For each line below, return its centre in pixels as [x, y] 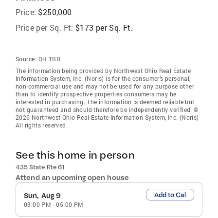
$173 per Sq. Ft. [104, 28]
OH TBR [49, 59]
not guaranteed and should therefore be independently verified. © [107, 110]
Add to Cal [170, 195]
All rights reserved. [42, 125]
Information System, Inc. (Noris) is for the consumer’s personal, [103, 79]
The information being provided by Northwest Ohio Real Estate [103, 71]
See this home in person [75, 155]
